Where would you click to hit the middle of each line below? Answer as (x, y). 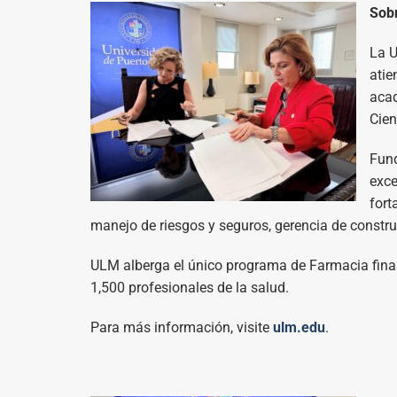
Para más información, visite (181, 328)
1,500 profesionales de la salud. (189, 288)
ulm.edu (299, 328)
